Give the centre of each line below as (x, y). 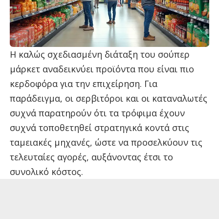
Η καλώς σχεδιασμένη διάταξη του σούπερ (100, 55)
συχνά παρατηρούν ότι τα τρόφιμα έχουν (97, 113)
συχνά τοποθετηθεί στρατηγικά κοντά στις (99, 128)
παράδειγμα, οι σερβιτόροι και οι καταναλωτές (109, 99)
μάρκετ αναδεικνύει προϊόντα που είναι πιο (102, 69)
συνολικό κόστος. (46, 172)
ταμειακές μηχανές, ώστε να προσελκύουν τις (106, 142)
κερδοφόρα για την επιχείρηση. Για (84, 84)
